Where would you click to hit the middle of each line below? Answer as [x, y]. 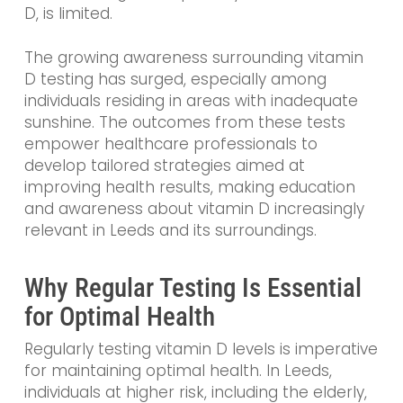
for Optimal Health [119, 316]
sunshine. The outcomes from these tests [184, 123]
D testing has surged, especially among [175, 80]
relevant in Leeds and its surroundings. [170, 231]
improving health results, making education [189, 188]
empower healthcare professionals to [170, 144]
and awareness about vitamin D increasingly [194, 209]
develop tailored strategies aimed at [164, 166]
